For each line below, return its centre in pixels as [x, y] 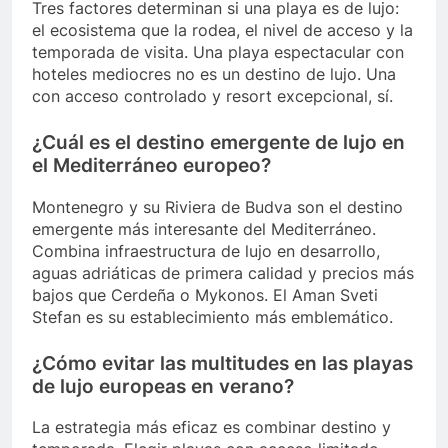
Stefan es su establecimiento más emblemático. [212, 316]
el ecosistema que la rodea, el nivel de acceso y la [222, 29]
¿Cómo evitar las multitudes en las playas [222, 363]
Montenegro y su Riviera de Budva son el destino [217, 206]
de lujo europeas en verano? [163, 386]
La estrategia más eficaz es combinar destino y [211, 427]
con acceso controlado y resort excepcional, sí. [212, 95]
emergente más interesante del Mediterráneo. [204, 228]
